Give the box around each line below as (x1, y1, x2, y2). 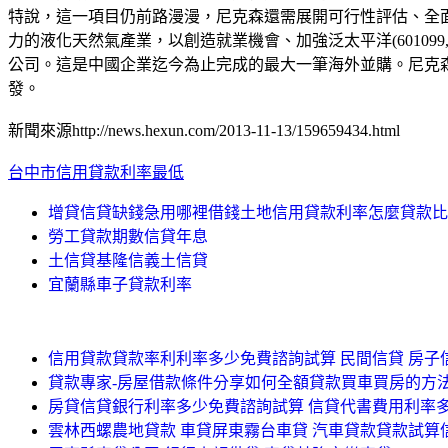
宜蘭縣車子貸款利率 (48, 275, 192, 293)
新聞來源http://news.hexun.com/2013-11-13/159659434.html (8, 121, 400, 139)
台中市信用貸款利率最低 (8, 163, 184, 181)
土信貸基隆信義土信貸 (48, 251, 208, 269)
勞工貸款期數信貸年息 (48, 227, 208, 245)
